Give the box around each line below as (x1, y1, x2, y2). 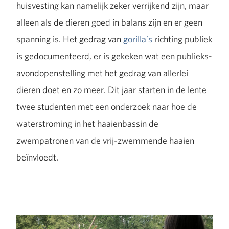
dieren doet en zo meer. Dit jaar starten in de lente (16, 84, 207, 96)
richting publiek (152, 33, 212, 45)
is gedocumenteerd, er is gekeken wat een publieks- (16, 50, 212, 62)
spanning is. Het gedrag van (16, 33, 123, 45)
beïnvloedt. (16, 151, 58, 163)
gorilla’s (123, 33, 152, 45)
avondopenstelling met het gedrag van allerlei (16, 67, 188, 79)
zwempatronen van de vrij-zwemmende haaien (16, 134, 194, 146)
